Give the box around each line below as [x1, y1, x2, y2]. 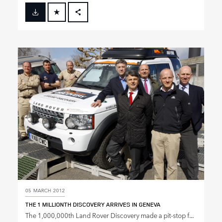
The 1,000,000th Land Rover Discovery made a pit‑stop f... [25, 210, 194, 220]
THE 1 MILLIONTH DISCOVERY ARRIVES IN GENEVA [25, 200, 161, 209]
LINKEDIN [85, 50, 109, 58]
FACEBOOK [85, 16, 112, 25]
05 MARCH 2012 [25, 185, 65, 194]
